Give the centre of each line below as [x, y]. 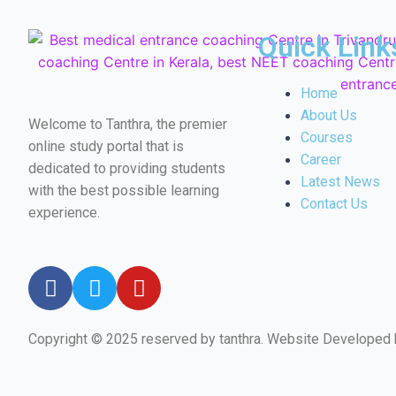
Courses [327, 137]
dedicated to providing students [127, 168]
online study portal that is [106, 146]
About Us [329, 115]
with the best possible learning [124, 190]
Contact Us [334, 204]
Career [321, 160]
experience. [66, 213]
